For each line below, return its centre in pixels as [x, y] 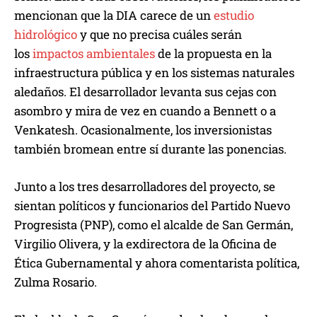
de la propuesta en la [213, 54]
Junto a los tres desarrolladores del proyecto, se [145, 187]
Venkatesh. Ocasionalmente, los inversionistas [143, 130]
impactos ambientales [94, 54]
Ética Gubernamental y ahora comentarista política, [157, 263]
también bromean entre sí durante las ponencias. [150, 149]
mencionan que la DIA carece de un [114, 16]
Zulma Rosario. [56, 282]
